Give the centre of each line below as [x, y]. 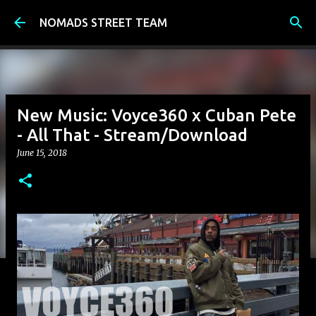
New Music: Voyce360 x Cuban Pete [157, 115]
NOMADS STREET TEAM [103, 23]
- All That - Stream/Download [132, 135]
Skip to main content [158, 18]
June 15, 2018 [42, 153]
